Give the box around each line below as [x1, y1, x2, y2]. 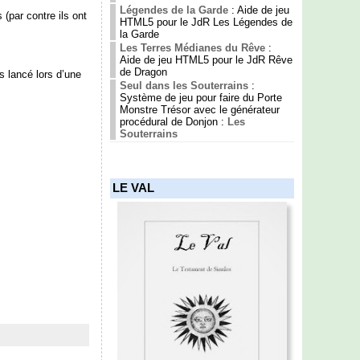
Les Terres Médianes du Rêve [119, 41, 265, 54]
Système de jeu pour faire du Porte [119, 91, 282, 104]
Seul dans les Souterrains [119, 79, 248, 92]
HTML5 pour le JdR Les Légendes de [119, 15, 292, 28]
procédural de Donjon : [119, 115, 227, 128]
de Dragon [119, 65, 167, 78]
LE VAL [112, 181, 154, 194]
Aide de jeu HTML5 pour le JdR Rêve [119, 53, 292, 66]
